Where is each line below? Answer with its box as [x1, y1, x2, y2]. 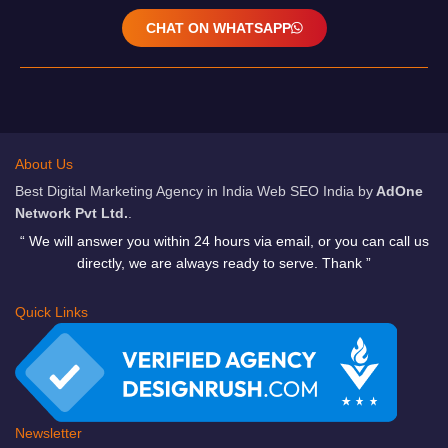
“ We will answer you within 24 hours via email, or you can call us [19, 233, 429, 250]
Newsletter [15, 425, 82, 442]
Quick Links [15, 304, 88, 321]
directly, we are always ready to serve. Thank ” [77, 255, 371, 272]
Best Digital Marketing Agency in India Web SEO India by [15, 183, 373, 200]
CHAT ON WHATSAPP [145, 20, 291, 37]
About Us [15, 156, 73, 173]
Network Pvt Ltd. [15, 205, 128, 222]
